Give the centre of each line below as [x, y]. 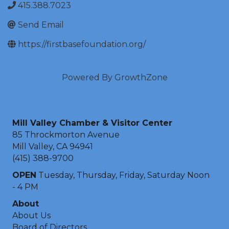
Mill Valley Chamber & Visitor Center [92, 123]
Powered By [88, 78]
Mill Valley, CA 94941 [53, 147]
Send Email [41, 25]
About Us [31, 216]
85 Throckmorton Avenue [66, 135]
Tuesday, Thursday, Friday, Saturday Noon [123, 175]
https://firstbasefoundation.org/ [82, 44]
